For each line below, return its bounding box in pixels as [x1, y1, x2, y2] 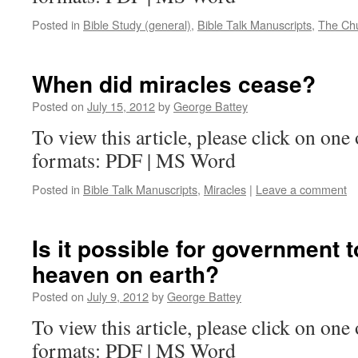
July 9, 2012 [87, 288, 149, 304]
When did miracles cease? [32, 67, 316, 100]
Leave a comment [256, 181, 347, 197]
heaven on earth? [32, 257, 219, 290]
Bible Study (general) [83, 16, 191, 33]
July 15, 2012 [87, 97, 155, 114]
